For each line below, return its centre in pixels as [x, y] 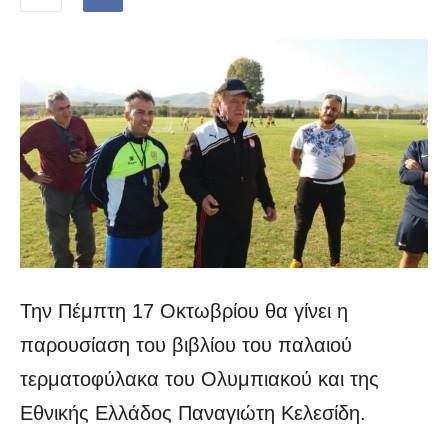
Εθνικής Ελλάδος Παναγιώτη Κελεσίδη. [193, 413]
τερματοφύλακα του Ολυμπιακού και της [199, 379]
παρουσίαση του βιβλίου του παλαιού [186, 345]
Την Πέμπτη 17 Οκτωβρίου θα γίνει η [184, 311]
